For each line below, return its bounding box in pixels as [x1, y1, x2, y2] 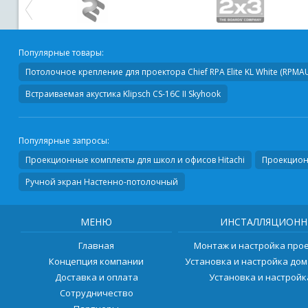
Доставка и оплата [54, 270, 138, 283]
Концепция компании [49, 254, 144, 267]
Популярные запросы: [18, 134, 109, 146]
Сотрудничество [59, 286, 133, 299]
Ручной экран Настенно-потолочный [25, 175, 178, 188]
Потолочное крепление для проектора [25, 65, 186, 78]
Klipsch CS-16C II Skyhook [120, 87, 221, 100]
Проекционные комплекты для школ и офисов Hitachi [25, 153, 245, 166]
